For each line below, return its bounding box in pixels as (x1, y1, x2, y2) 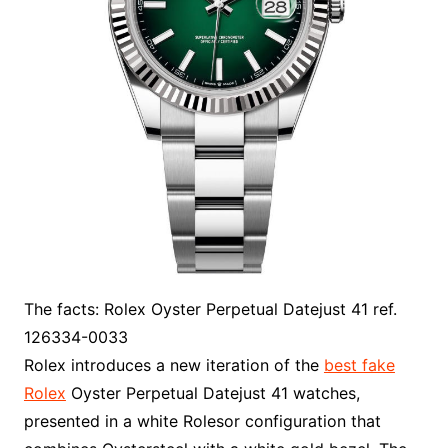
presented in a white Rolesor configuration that (23, 410, 381, 431)
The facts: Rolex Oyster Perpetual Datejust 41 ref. (23, 298, 397, 319)
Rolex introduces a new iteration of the (23, 354, 324, 375)
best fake (323, 354, 395, 375)
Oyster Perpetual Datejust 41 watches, (65, 382, 360, 403)
